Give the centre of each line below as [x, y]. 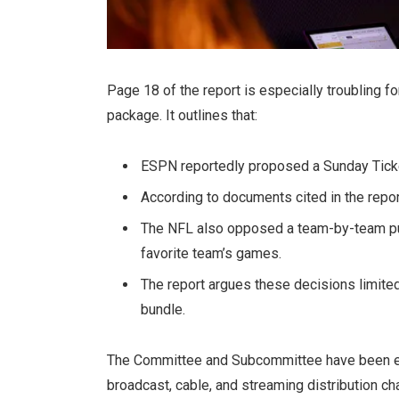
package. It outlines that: [182, 116]
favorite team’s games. [211, 254]
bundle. [163, 310]
